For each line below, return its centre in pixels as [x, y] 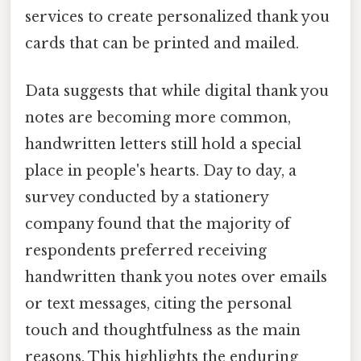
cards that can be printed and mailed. [162, 43]
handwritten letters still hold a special [163, 145]
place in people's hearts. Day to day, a [161, 171]
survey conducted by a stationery [147, 198]
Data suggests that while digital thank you [177, 91]
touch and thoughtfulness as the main [163, 331]
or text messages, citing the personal [158, 304]
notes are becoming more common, [158, 118]
